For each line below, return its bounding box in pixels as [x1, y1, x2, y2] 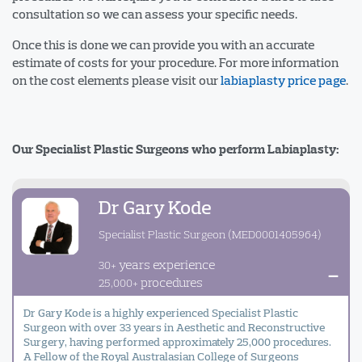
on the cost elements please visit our [12, 71, 221, 88]
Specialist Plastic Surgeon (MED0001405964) [99, 226, 322, 242]
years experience [116, 255, 215, 272]
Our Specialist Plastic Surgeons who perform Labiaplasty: [12, 141, 339, 157]
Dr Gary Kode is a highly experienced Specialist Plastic [23, 305, 298, 320]
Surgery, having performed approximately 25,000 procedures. [23, 334, 331, 349]
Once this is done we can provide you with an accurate [12, 36, 314, 53]
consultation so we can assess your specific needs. [12, 5, 297, 22]
